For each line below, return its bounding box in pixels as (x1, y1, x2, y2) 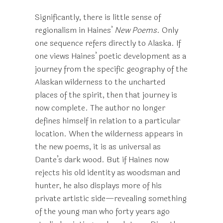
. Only (157, 24, 178, 36)
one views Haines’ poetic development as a (35, 50, 186, 62)
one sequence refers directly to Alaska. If (35, 37, 181, 49)
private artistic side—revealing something (35, 192, 187, 205)
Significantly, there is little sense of (35, 11, 161, 23)
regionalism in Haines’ (35, 24, 114, 36)
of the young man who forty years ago (35, 205, 170, 218)
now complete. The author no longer (35, 102, 165, 114)
